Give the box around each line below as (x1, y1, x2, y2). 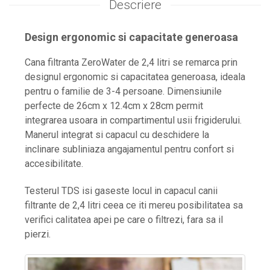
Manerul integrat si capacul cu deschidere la (25, 128, 209, 140)
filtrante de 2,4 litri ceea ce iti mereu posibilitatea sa (25, 199, 243, 211)
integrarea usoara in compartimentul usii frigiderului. (25, 114, 242, 126)
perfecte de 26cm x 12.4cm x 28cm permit (25, 99, 203, 111)
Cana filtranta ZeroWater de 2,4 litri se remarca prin (25, 56, 237, 68)
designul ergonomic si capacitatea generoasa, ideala (25, 71, 245, 83)
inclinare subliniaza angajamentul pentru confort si (25, 143, 234, 155)
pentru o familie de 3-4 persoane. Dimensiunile (25, 85, 222, 97)
